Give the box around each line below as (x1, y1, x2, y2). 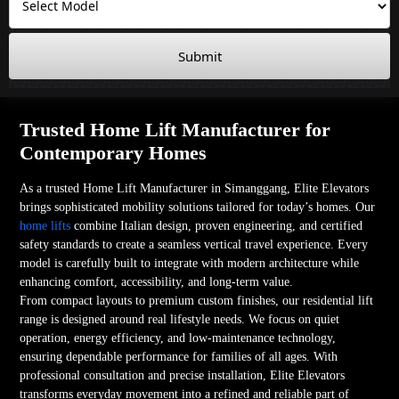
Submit (177, 46, 222, 65)
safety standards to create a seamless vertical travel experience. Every (20, 237, 369, 251)
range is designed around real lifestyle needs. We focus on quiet (20, 312, 340, 326)
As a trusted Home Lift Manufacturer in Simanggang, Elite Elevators (20, 181, 370, 195)
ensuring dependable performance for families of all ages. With (20, 349, 338, 363)
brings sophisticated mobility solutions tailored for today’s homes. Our (20, 199, 376, 214)
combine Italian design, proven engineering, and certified (70, 218, 363, 232)
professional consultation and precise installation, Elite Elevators (20, 368, 346, 382)
